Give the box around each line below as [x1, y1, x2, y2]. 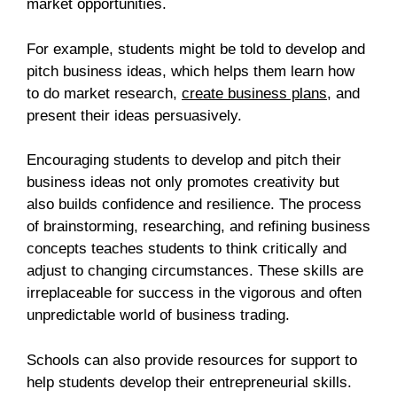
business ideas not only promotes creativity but [27, 174, 339, 191]
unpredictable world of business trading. [27, 307, 290, 324]
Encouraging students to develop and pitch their [27, 152, 341, 169]
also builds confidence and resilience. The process [27, 196, 362, 214]
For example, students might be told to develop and [27, 40, 365, 58]
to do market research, [27, 84, 182, 102]
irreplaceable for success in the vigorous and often [27, 284, 362, 302]
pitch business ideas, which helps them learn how [27, 62, 354, 80]
